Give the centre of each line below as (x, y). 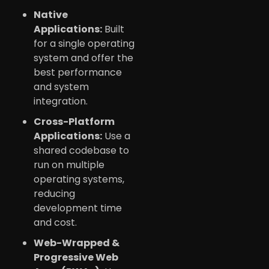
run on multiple (69, 165)
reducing (54, 193)
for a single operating (84, 43)
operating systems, (79, 179)
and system (61, 86)
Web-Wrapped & (77, 243)
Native (51, 14)
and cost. (55, 222)
